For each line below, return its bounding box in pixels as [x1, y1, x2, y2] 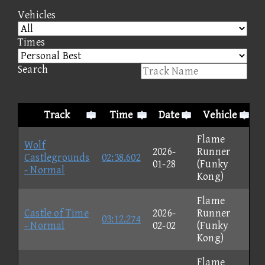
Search [18, 63, 49, 76]
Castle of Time [24, 206, 89, 219]
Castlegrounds [24, 151, 90, 164]
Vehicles [18, 8, 56, 21]
